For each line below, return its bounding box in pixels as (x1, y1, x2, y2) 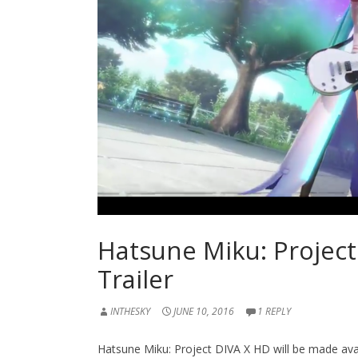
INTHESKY (110, 304, 150, 319)
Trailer (97, 262, 173, 296)
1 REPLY (257, 304, 291, 319)
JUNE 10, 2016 (173, 304, 234, 319)
